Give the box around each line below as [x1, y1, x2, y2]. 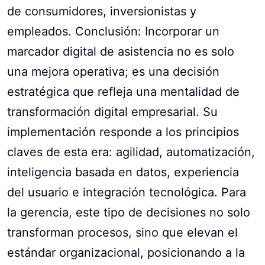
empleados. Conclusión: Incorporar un [7, 24, 219, 38]
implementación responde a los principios [7, 124, 239, 139]
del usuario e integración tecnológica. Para [7, 185, 246, 199]
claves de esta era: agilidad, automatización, [7, 144, 255, 159]
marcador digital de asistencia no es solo [7, 44, 234, 59]
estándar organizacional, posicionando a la [7, 245, 245, 260]
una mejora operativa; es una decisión [7, 64, 219, 79]
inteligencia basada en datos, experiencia [7, 164, 239, 179]
